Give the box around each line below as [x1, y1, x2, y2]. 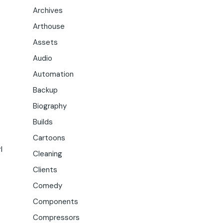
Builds [33, 117, 53, 127]
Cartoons [33, 133, 65, 143]
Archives [33, 5, 63, 15]
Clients [33, 165, 57, 175]
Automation [33, 69, 74, 79]
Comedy [33, 181, 62, 191]
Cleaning [33, 149, 62, 159]
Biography [33, 101, 67, 111]
